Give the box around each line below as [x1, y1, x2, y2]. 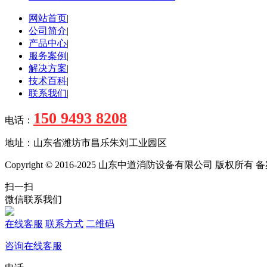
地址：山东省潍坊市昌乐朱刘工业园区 [5, 137, 167, 148]
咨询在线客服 [5, 240, 62, 251]
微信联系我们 [5, 194, 62, 204]
